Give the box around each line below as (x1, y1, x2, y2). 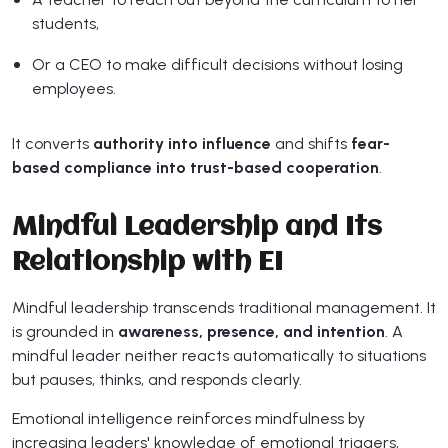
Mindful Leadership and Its (12, 214, 382, 243)
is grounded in (12, 322, 118, 342)
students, (32, 14, 99, 34)
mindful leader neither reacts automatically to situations (12, 346, 426, 366)
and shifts (271, 134, 351, 154)
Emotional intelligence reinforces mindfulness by (12, 409, 365, 429)
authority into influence (93, 134, 271, 154)
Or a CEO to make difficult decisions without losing (32, 55, 403, 75)
